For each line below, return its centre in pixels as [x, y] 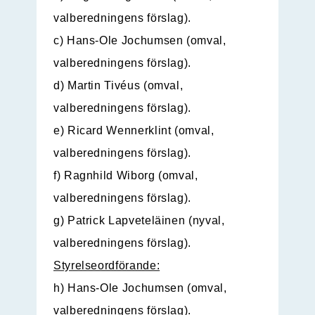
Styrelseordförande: [107, 266]
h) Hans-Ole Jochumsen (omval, [140, 288]
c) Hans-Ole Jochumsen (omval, [140, 41]
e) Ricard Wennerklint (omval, [134, 131]
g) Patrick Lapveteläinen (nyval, [139, 221]
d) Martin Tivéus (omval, [118, 86]
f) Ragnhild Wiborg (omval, [126, 176]
